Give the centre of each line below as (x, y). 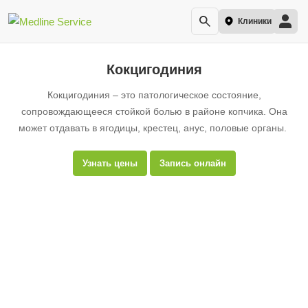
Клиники (255, 21)
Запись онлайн (192, 163)
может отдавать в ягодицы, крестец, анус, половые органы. (154, 128)
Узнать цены (110, 163)
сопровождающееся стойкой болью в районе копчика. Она (154, 111)
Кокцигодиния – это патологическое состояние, (154, 95)
